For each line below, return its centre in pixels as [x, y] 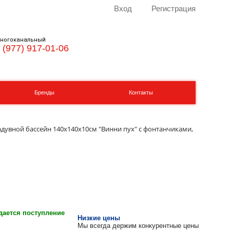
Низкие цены [99, 218]
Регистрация [173, 8]
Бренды [44, 92]
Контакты [141, 92]
